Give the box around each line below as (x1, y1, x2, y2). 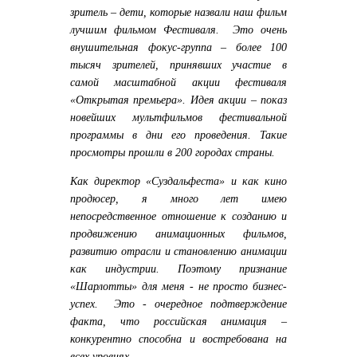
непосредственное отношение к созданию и (70, 210, 287, 222)
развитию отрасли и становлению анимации (70, 245, 287, 257)
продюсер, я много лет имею (70, 192, 287, 205)
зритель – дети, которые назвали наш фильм (70, 6, 287, 18)
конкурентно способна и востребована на (70, 332, 287, 345)
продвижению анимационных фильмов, (70, 227, 287, 240)
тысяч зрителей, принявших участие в (70, 58, 287, 71)
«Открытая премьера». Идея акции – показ (70, 93, 287, 106)
